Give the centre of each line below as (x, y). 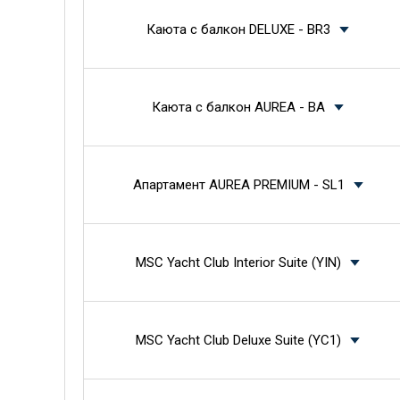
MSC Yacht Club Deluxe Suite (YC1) (238, 340)
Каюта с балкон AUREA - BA (238, 107)
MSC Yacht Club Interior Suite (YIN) (238, 262)
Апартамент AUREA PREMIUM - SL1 (238, 185)
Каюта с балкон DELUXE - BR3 (238, 29)
